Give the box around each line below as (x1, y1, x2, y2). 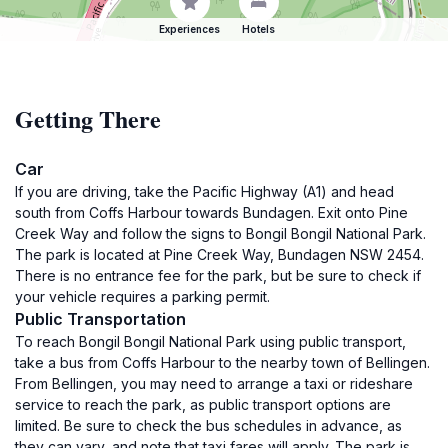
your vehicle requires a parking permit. (15, 288, 270, 305)
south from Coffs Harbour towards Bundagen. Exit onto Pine (15, 204, 408, 221)
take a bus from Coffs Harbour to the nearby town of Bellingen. (15, 354, 430, 371)
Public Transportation (15, 309, 186, 329)
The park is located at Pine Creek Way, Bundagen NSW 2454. (15, 246, 424, 263)
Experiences (159, 23, 220, 35)
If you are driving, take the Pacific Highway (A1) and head (15, 183, 394, 200)
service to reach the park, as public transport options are (15, 396, 391, 413)
